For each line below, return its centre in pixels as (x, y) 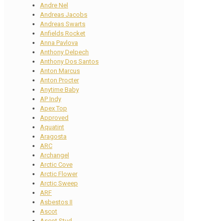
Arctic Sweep (59, 183)
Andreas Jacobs (64, 14)
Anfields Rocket (63, 33)
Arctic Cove (56, 164)
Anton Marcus (60, 71)
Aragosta (53, 136)
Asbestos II (56, 202)
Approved (54, 117)
